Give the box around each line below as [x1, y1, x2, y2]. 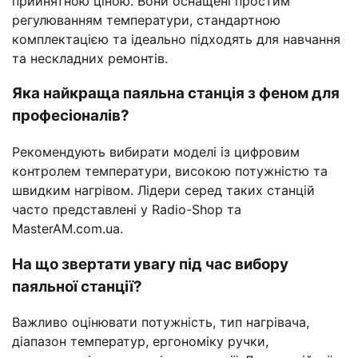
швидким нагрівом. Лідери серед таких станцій [12, 182, 315, 199]
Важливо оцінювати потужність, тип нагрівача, [12, 314, 309, 331]
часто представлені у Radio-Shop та [12, 201, 241, 218]
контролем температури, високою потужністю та [12, 163, 328, 180]
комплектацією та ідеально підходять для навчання [12, 30, 340, 47]
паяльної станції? [12, 276, 142, 296]
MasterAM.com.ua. [12, 221, 123, 237]
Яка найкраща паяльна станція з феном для [12, 84, 340, 103]
